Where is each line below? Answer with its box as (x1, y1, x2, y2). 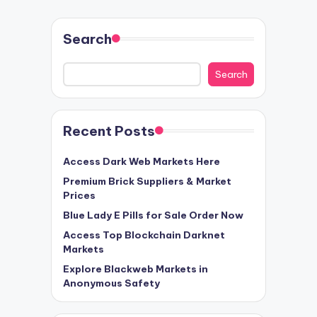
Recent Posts (63, 122, 155, 139)
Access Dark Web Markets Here (63, 154, 220, 168)
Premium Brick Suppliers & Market (63, 174, 231, 188)
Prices (63, 188, 96, 202)
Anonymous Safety (63, 276, 160, 289)
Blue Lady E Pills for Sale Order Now (63, 208, 243, 221)
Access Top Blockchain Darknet (63, 228, 225, 241)
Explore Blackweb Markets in (63, 262, 208, 275)
